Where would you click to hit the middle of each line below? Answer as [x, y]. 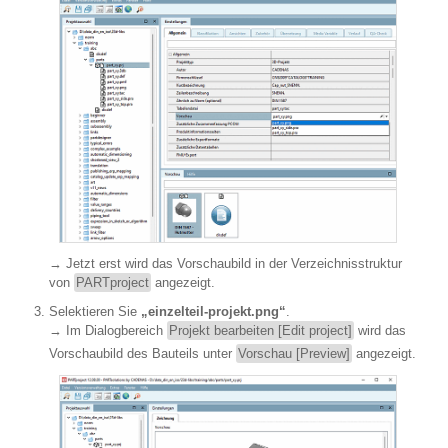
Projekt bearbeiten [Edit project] [260, 330]
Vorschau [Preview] [294, 353]
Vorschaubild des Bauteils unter [142, 353]
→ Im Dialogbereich [108, 330]
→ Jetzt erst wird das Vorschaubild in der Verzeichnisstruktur [225, 263]
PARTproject [112, 282]
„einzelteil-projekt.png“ [213, 311]
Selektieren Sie [95, 311]
